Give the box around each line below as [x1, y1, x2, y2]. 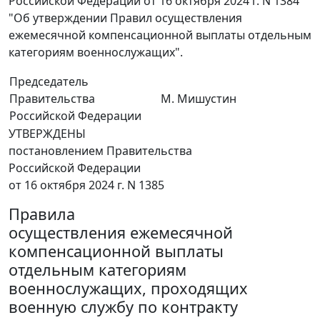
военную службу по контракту [9, 296, 238, 317]
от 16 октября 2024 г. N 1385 [9, 177, 164, 193]
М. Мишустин [161, 91, 236, 106]
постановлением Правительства [9, 143, 192, 159]
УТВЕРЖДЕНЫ [9, 126, 86, 141]
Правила [9, 204, 75, 224]
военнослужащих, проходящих [9, 278, 248, 299]
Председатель [9, 74, 89, 89]
